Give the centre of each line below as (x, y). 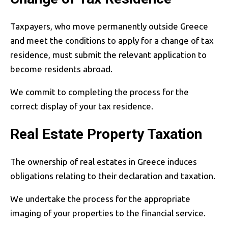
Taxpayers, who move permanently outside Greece (109, 26)
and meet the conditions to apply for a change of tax (112, 40)
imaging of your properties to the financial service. (108, 213)
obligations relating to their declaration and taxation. (113, 176)
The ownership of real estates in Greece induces (104, 161)
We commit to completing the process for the (99, 92)
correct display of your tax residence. (82, 106)
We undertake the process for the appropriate (100, 198)
